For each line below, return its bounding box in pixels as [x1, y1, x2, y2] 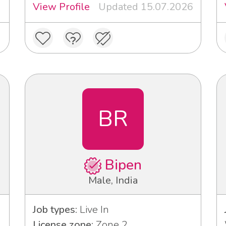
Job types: [33, 202, 77, 216]
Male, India [88, 173, 138, 187]
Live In [77, 202, 109, 216]
